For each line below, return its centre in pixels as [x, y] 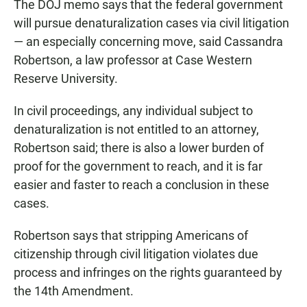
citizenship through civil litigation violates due [136, 254]
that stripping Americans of [174, 236]
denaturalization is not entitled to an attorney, [136, 130]
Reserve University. [66, 79]
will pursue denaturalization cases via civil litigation [151, 23]
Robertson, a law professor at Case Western [133, 60]
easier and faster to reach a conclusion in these [142, 185]
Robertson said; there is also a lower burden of [139, 148]
